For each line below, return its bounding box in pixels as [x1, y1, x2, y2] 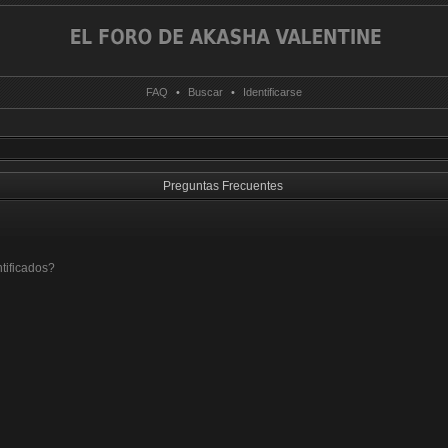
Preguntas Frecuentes [162, 179, 286, 193]
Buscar [188, 86, 223, 98]
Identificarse [243, 86, 302, 98]
